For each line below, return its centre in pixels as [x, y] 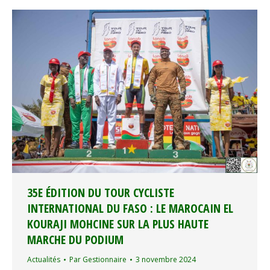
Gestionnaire [105, 260]
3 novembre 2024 [166, 260]
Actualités [44, 260]
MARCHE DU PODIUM [75, 240]
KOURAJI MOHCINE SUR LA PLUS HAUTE [118, 224]
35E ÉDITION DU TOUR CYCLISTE [101, 193]
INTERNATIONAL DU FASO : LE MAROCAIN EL [130, 209]
